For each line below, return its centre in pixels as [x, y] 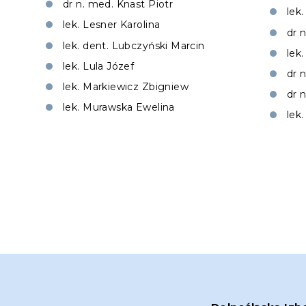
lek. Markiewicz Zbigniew [126, 86]
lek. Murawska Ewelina [119, 108]
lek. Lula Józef [99, 66]
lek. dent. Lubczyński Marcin [134, 45]
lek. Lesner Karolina [112, 25]
